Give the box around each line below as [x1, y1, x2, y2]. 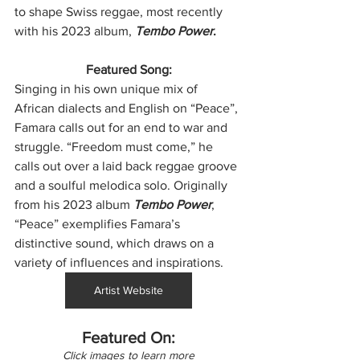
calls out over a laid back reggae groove [14, 159, 240, 174]
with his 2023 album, [14, 24, 135, 39]
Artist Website [94, 284, 163, 297]
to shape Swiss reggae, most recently [14, 5, 226, 19]
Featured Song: [85, 63, 172, 77]
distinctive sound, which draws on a [14, 236, 217, 251]
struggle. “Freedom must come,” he [14, 140, 216, 154]
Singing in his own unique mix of [14, 82, 201, 96]
